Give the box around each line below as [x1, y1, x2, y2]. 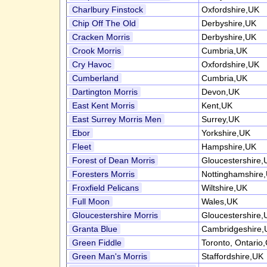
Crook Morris [72, 46, 121, 55]
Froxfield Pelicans [72, 183, 139, 193]
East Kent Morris [72, 101, 135, 110]
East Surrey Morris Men [72, 114, 162, 124]
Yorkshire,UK [201, 128, 250, 138]
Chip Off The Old [72, 18, 136, 28]
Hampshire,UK [201, 142, 256, 151]
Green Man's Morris [72, 252, 147, 261]
